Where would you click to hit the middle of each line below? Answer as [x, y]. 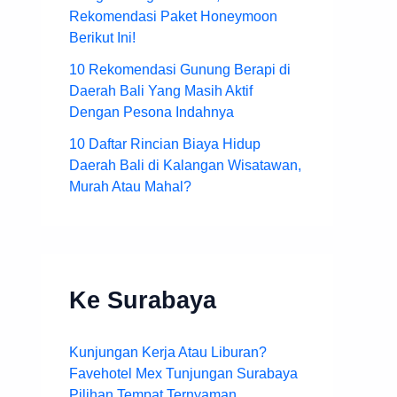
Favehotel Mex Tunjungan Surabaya [183, 374]
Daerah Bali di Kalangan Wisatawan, [185, 165]
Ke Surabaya [143, 300]
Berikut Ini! [102, 37]
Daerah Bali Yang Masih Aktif [161, 90]
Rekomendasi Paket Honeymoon [173, 16]
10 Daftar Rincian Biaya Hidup [165, 144]
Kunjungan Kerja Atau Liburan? [168, 353]
